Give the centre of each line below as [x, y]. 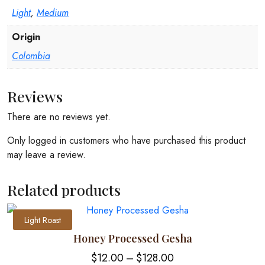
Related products [64, 190]
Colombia [31, 56]
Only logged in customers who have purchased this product [126, 141]
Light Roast [43, 220]
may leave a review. [46, 155]
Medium [53, 13]
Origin [26, 37]
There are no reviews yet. [59, 117]
